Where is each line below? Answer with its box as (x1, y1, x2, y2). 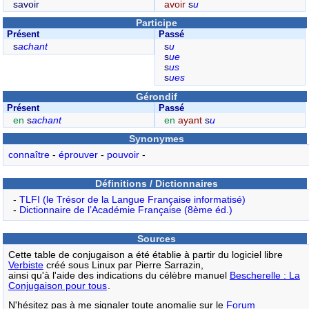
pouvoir (106, 150, 139, 161)
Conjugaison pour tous (8, 280, 107, 291)
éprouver (58, 150, 98, 161)
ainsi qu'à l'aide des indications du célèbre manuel (8, 270, 230, 281)
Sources (137, 232, 177, 244)
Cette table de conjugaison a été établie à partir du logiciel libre (8, 249, 283, 260)
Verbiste (8, 259, 43, 270)
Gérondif (136, 90, 178, 102)
